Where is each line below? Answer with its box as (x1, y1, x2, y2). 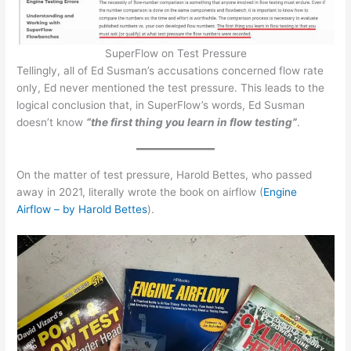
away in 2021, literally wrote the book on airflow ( (16, 185, 264, 198)
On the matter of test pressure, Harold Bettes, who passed (16, 168, 313, 181)
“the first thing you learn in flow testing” (86, 115, 298, 128)
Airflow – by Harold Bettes (16, 202, 148, 215)
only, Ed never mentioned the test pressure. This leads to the (16, 81, 325, 94)
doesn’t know (16, 115, 87, 128)
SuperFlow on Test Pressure (104, 46, 247, 60)
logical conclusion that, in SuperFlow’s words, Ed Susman (16, 98, 306, 111)
